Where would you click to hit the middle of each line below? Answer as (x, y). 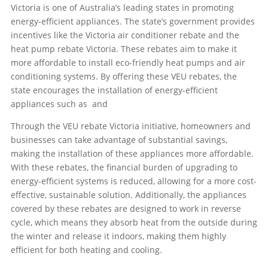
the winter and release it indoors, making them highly (118, 236)
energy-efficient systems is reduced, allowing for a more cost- (133, 181)
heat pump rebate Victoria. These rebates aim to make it (124, 49)
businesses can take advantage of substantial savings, (119, 140)
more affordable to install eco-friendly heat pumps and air (128, 63)
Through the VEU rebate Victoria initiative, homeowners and (130, 126)
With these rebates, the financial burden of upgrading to (124, 167)
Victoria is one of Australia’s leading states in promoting (122, 8)
